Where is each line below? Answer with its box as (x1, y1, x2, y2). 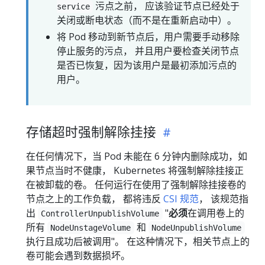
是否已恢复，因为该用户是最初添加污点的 (57, 59, 237, 72)
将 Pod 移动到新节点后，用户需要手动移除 (57, 30, 240, 44)
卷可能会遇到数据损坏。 (26, 249, 130, 263)
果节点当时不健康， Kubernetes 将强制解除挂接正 (26, 164, 244, 177)
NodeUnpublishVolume (151, 223, 242, 233)
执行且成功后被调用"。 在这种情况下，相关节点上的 (26, 235, 250, 248)
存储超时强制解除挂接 (26, 123, 160, 141)
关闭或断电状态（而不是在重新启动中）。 (57, 14, 237, 27)
